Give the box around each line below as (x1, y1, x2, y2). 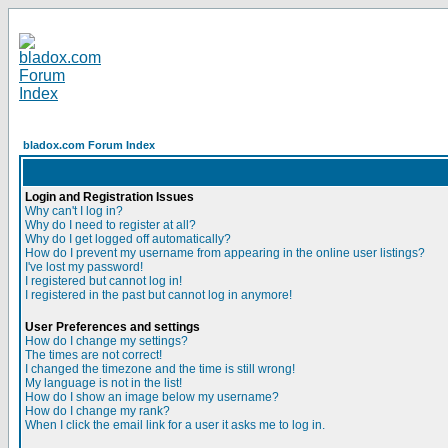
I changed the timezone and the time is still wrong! (25, 362, 295, 376)
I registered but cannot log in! (25, 274, 182, 288)
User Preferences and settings (25, 320, 200, 334)
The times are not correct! (25, 348, 162, 362)
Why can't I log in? (25, 204, 123, 218)
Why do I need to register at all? (25, 218, 196, 232)
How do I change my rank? (25, 404, 170, 418)
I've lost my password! (25, 260, 143, 274)
